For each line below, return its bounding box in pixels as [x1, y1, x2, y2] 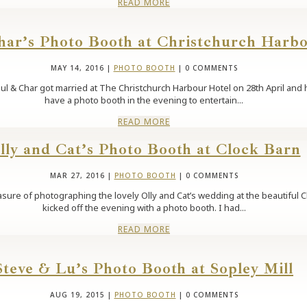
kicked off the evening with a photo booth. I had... [42, 201, 246, 214]
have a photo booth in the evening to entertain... [45, 94, 243, 107]
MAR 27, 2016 [49, 170, 105, 180]
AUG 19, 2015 [49, 290, 105, 300]
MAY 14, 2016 [50, 63, 104, 73]
